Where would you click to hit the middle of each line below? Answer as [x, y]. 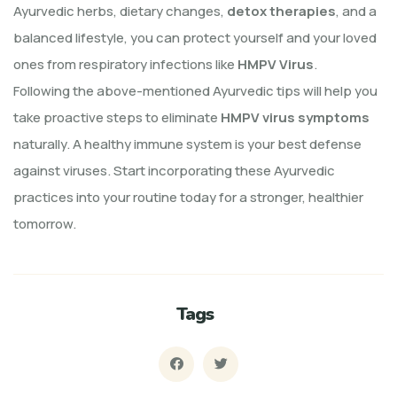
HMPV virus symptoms [295, 117]
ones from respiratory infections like [125, 64]
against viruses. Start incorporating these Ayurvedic [174, 170]
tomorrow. [45, 223]
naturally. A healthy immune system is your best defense [187, 144]
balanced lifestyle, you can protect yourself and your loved [195, 37]
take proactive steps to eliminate [117, 117]
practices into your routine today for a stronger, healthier [188, 197]
